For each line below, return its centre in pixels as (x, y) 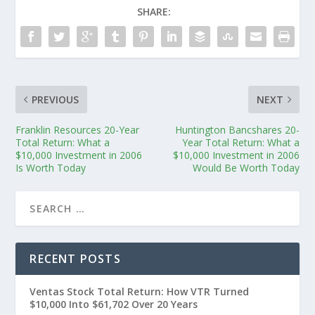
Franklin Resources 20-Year (78, 129)
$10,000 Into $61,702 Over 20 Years (114, 304)
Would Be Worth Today (246, 167)
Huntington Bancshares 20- (237, 129)
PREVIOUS (56, 99)
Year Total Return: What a (240, 142)
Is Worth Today (51, 167)
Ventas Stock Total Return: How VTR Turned (140, 291)
